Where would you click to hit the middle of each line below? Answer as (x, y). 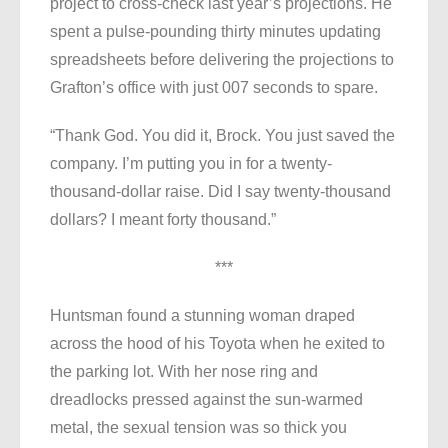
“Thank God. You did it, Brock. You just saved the (222, 136)
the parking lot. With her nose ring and (184, 372)
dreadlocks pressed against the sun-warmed (206, 400)
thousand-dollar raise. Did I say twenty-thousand (220, 192)
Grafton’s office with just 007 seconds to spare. (214, 88)
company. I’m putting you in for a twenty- (191, 164)
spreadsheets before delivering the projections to (222, 60)
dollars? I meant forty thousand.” (163, 220)
